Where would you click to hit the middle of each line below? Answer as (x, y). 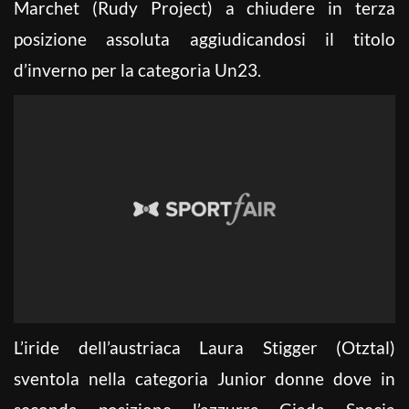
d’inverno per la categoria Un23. (137, 69)
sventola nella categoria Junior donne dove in (204, 378)
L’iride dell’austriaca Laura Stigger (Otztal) (204, 347)
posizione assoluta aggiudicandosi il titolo (204, 38)
